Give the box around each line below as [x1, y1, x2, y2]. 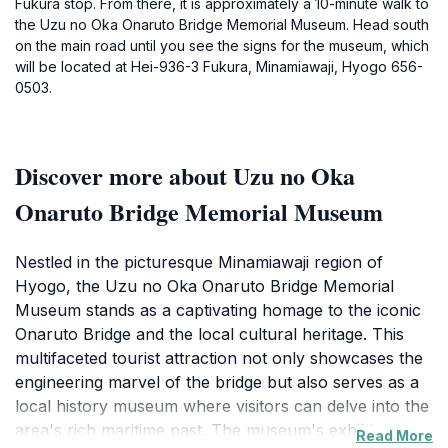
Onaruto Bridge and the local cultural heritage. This [15, 324, 404, 344]
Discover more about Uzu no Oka [15, 158, 355, 193]
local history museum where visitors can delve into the [15, 396, 429, 416]
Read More [356, 427, 433, 444]
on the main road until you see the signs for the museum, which [15, 37, 429, 54]
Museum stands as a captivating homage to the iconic [15, 300, 421, 320]
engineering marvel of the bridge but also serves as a [15, 372, 419, 392]
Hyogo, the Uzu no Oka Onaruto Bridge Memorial [15, 276, 394, 296]
